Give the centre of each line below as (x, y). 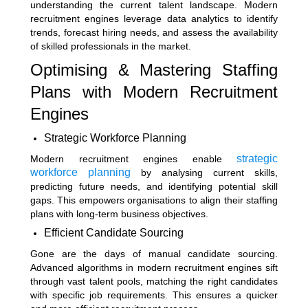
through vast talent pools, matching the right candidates (154, 281)
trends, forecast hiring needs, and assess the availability (154, 32)
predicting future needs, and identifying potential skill (154, 186)
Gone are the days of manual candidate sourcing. (154, 253)
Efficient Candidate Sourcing (114, 232)
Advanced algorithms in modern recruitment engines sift (154, 267)
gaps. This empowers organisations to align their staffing (154, 200)
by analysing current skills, (209, 172)
